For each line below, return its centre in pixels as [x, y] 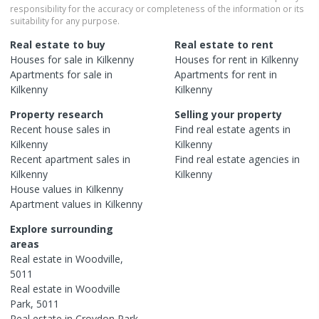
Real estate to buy [58, 44]
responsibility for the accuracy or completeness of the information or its [157, 8]
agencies [269, 159]
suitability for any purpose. [65, 20]
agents [264, 129]
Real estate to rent [224, 44]
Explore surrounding [62, 229]
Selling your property [228, 114]
